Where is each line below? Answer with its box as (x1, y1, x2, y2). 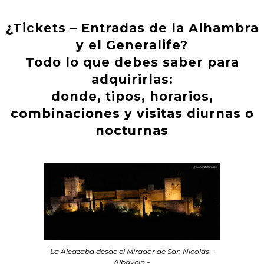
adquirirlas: (91, 72, 173, 87)
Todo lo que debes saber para (25, 55, 239, 70)
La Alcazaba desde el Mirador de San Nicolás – (49, 247, 214, 256)
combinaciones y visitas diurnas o (10, 106, 254, 121)
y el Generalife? (76, 38, 188, 53)
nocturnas (95, 123, 169, 138)
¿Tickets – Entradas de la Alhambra (5, 21, 259, 36)
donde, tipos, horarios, (51, 89, 213, 104)
